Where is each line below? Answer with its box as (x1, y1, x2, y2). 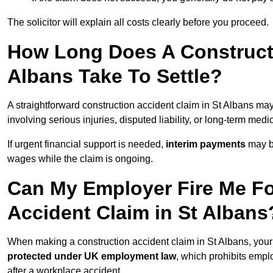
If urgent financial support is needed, (7, 139, 166, 150)
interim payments (166, 139, 248, 150)
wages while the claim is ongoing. (7, 154, 153, 165)
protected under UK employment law (7, 251, 176, 262)
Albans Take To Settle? (7, 65, 222, 88)
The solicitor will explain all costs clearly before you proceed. (7, 17, 269, 28)
